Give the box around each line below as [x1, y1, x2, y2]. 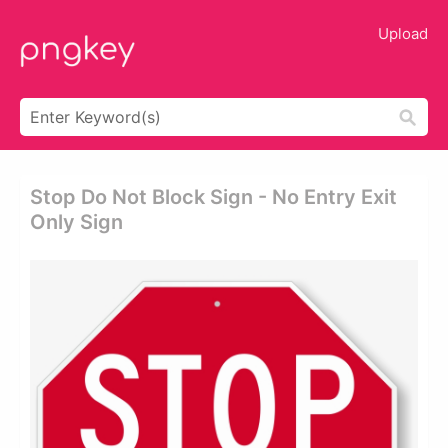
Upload [378, 24, 428, 43]
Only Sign [30, 210, 123, 234]
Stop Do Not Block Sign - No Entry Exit [30, 185, 397, 209]
